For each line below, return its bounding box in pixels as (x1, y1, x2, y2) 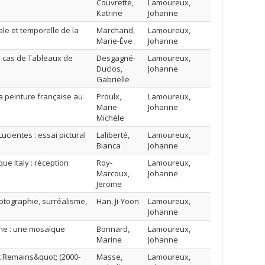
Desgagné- (96, 53, 135, 63)
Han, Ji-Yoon (96, 196, 139, 206)
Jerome (96, 179, 122, 189)
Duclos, (96, 63, 122, 74)
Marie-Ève (96, 35, 132, 46)
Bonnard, (96, 224, 130, 234)
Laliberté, (96, 130, 130, 140)
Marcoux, (96, 168, 130, 179)
